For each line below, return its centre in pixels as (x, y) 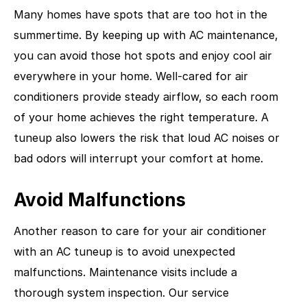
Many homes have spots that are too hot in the (140, 14)
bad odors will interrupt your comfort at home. (138, 158)
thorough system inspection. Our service (121, 292)
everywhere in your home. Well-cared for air (131, 76)
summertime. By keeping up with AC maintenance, (146, 35)
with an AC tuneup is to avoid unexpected (124, 251)
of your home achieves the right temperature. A (141, 117)
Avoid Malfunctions (100, 199)
